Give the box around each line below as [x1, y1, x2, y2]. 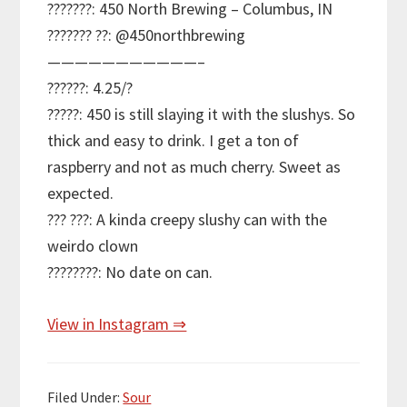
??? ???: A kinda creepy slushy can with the [47, 209, 328, 231]
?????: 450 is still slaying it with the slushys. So [47, 104, 356, 125]
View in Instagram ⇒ [47, 313, 187, 335]
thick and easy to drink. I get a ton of [47, 130, 300, 152]
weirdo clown [47, 235, 139, 257]
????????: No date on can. [47, 262, 213, 283]
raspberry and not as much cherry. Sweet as [47, 156, 342, 178]
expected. [47, 183, 114, 204]
